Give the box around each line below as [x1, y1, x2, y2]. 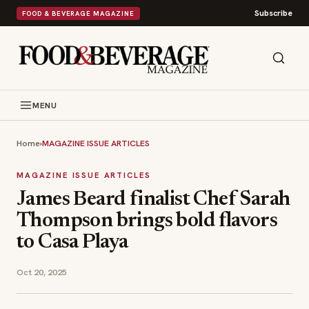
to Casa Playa [17, 232, 128, 253]
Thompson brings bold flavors [17, 211, 278, 232]
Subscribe [255, 8, 292, 19]
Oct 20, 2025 [17, 266, 67, 278]
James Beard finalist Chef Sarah [17, 190, 290, 210]
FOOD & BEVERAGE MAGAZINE [22, 8, 134, 18]
